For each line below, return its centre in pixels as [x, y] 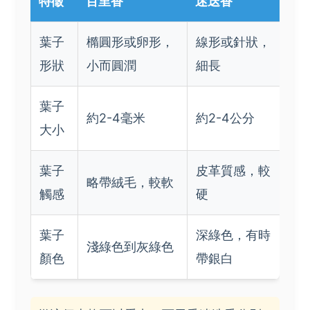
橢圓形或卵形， [130, 42]
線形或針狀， [233, 42]
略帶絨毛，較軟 [130, 182]
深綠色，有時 [233, 235]
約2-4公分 [225, 118]
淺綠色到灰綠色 [130, 246]
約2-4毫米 [116, 118]
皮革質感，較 [233, 170]
